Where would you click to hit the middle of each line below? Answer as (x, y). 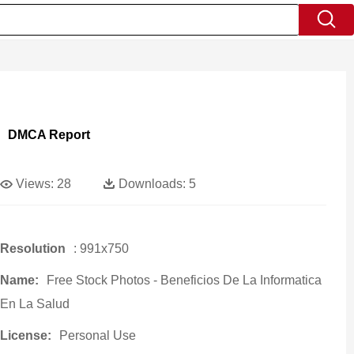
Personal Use (97, 335)
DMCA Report (49, 135)
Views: (34, 184)
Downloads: (152, 184)
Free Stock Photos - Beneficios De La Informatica (184, 280)
